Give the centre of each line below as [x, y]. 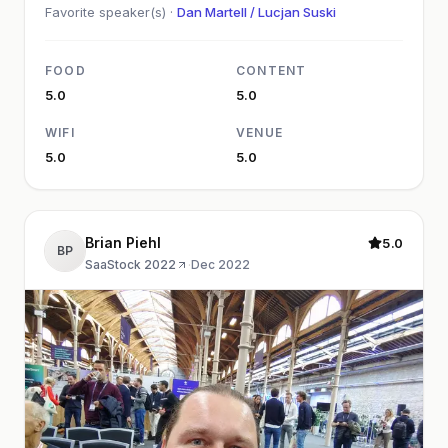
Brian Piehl [123, 243]
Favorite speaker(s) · [111, 12]
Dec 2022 [220, 265]
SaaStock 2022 [130, 265]
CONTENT [271, 71]
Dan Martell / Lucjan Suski [256, 12]
